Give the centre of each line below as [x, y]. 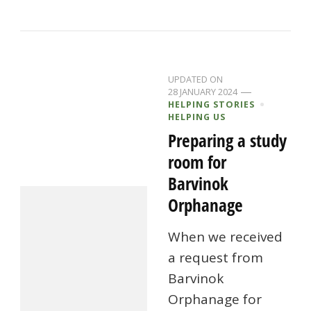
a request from [216, 258]
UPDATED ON [196, 79]
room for [197, 162]
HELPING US [197, 117]
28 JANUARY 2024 [203, 92]
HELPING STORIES [212, 104]
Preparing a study [228, 141]
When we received [226, 237]
